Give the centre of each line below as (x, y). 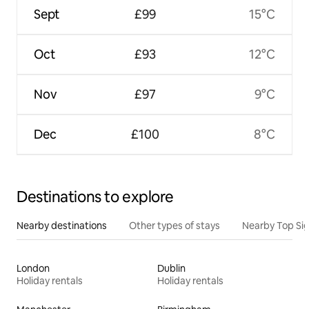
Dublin (171, 269)
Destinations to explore (95, 197)
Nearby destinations (62, 226)
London (33, 269)
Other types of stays (175, 226)
